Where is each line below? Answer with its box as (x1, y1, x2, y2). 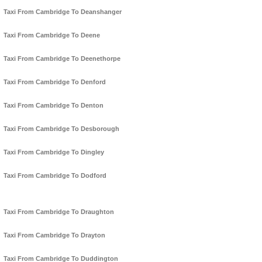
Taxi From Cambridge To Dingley (4, 149, 104, 156)
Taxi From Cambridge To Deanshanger (4, 8, 122, 16)
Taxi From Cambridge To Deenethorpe (4, 55, 120, 63)
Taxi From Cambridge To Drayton (4, 232, 105, 239)
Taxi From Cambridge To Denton (4, 102, 104, 109)
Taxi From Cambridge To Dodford (4, 172, 106, 180)
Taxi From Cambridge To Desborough (4, 125, 119, 133)
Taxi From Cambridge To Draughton (4, 208, 114, 216)
